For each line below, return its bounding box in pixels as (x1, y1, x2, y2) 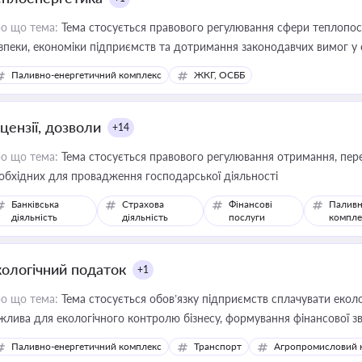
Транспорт (194, 340, 242, 352)
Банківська (11, 198, 59, 210)
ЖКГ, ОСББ (194, 69, 245, 81)
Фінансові (229, 198, 273, 210)
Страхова (122, 198, 165, 210)
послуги (229, 211, 266, 223)
